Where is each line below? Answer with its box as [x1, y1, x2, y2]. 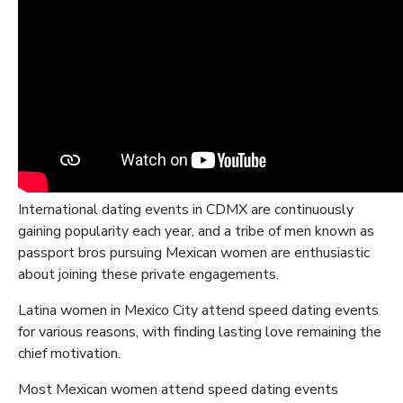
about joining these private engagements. [18, 264, 279, 284]
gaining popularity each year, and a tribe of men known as [18, 221, 374, 241]
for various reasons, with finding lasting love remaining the [18, 322, 381, 342]
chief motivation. [18, 344, 121, 363]
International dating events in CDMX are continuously [18, 200, 354, 219]
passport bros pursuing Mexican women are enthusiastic [18, 243, 370, 263]
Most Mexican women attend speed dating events [18, 380, 338, 399]
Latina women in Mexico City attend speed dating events [18, 300, 379, 320]
